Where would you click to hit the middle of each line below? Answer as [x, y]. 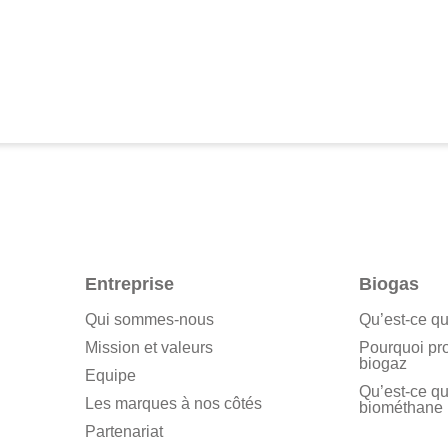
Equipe [111, 376]
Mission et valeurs [149, 348]
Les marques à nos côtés [174, 404]
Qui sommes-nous [150, 320]
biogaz [382, 364]
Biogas [388, 284]
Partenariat [124, 432]
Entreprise [130, 284]
